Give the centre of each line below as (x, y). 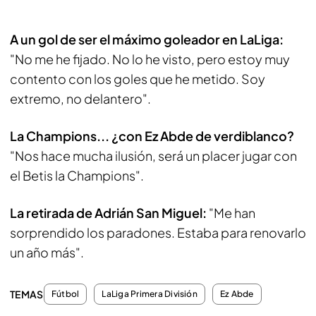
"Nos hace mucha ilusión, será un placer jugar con (153, 156)
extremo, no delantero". (80, 98)
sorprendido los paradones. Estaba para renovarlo (158, 232)
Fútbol (66, 294)
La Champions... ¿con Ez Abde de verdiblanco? (152, 136)
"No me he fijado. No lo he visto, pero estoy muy (150, 59)
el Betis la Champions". (77, 175)
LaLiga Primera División (150, 294)
